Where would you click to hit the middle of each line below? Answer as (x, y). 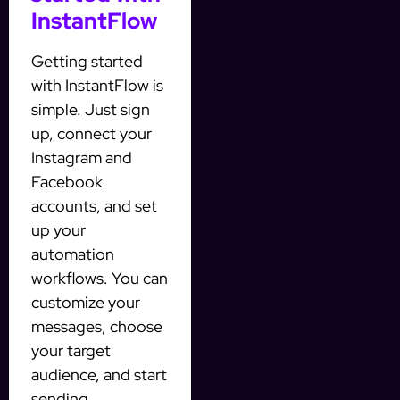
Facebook (67, 182)
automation (73, 254)
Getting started (87, 62)
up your (58, 230)
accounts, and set (94, 206)
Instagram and (82, 158)
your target (71, 351)
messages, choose (97, 327)
